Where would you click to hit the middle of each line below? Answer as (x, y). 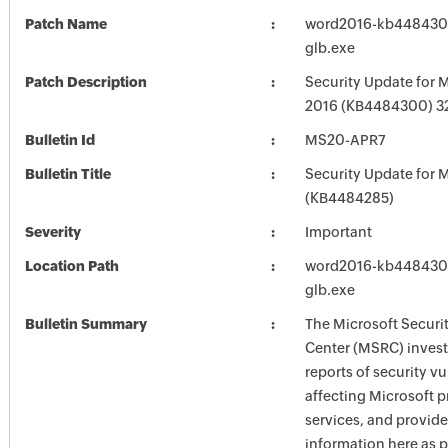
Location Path (71, 266)
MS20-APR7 (345, 140)
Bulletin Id (59, 140)
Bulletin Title (67, 174)
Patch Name (65, 24)
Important (338, 232)
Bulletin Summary (85, 324)
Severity (52, 232)
